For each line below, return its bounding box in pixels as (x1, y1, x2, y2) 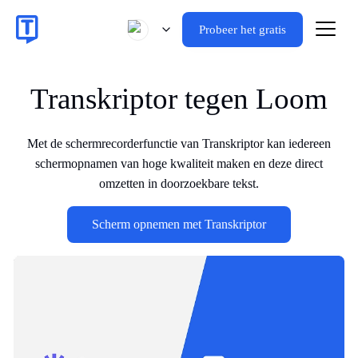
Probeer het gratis (199, 23, 286, 36)
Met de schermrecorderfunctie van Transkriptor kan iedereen (27, 137, 331, 150)
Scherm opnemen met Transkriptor (92, 217, 266, 231)
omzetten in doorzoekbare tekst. (99, 177, 259, 190)
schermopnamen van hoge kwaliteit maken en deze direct (35, 157, 323, 170)
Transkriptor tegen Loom (30, 82, 328, 115)
